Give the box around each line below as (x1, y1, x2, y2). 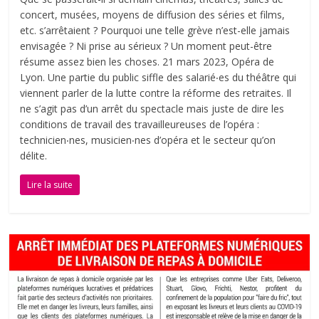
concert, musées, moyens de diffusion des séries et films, (20, 8, 286, 22)
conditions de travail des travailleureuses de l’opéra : (20, 117, 260, 132)
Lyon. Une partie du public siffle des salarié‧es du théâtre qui (20, 70, 297, 85)
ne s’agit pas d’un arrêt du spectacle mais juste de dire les (20, 102, 285, 116)
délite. (20, 149, 48, 163)
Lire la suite (27, 179, 73, 192)
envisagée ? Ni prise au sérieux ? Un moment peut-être (20, 39, 273, 53)
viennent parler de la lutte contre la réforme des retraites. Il (20, 86, 292, 100)
